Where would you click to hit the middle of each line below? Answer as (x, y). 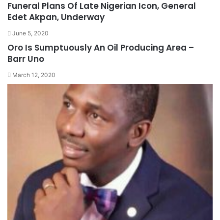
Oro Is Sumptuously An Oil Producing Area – (101, 47)
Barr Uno (26, 59)
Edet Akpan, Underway (56, 17)
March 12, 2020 (34, 75)
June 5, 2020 (30, 33)
